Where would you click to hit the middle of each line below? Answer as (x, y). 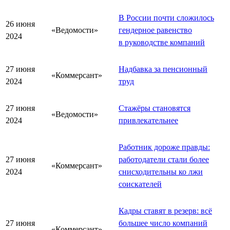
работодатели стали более (164, 159)
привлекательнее (148, 120)
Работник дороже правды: (164, 147)
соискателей (140, 184)
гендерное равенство (155, 30)
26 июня (20, 24)
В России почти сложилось (166, 17)
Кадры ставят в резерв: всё (165, 210)
